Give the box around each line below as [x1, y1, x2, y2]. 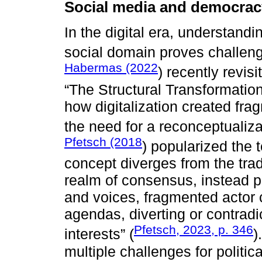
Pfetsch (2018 [64, 135, 142, 149]
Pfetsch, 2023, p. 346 [134, 223, 253, 237]
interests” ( [64, 226, 134, 243]
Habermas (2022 [64, 61, 158, 75]
